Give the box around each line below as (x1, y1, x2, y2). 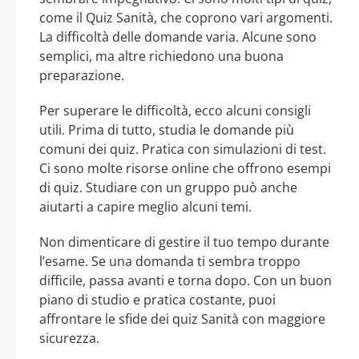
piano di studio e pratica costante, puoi (39, 291, 276, 309)
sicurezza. (39, 329, 99, 348)
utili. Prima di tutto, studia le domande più (39, 121, 294, 139)
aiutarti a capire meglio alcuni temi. (39, 198, 252, 216)
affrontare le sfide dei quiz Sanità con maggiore (39, 310, 325, 329)
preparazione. (39, 67, 124, 85)
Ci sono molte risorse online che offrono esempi (39, 159, 331, 178)
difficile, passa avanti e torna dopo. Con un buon (39, 272, 332, 290)
